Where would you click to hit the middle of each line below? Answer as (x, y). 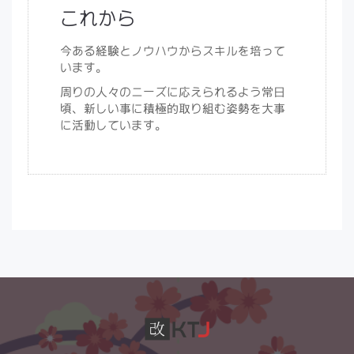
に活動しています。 (113, 126)
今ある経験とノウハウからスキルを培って (173, 51)
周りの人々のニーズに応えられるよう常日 (173, 92)
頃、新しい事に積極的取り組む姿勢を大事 (173, 109)
